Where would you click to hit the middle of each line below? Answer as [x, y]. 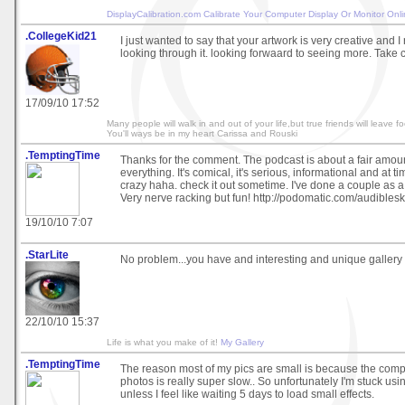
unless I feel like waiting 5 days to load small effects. [247, 395]
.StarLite [47, 255]
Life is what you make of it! [164, 343]
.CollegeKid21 [61, 37]
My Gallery [242, 343]
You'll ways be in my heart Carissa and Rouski [202, 134]
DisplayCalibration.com [154, 14]
